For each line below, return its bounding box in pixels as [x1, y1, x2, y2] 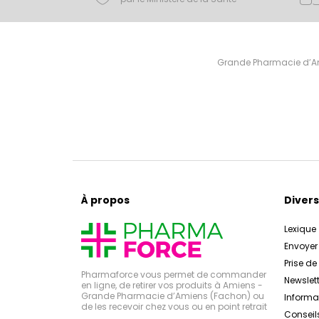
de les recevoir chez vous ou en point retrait [81, 300, 267, 313]
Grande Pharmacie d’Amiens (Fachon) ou [81, 290, 264, 303]
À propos [81, 193, 130, 208]
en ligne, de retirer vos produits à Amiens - [81, 279, 263, 292]
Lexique [284, 223, 316, 236]
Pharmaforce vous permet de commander [81, 268, 266, 281]
